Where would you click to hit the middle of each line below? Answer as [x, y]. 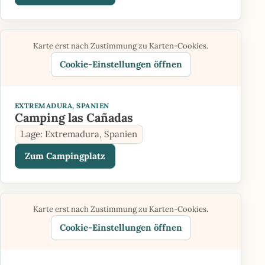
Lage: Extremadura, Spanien [79, 134]
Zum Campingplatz [65, 156]
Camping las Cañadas [74, 117]
